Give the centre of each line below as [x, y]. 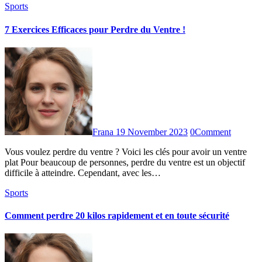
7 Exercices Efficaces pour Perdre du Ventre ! [95, 29]
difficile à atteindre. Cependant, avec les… [83, 173]
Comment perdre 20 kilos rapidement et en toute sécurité [117, 216]
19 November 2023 [152, 132]
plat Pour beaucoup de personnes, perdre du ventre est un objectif [125, 162]
